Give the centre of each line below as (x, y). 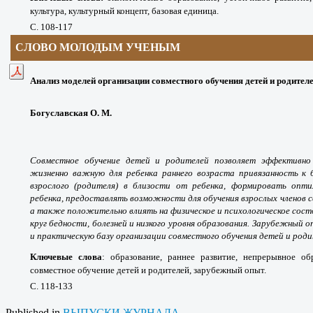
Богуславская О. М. (71, 112)
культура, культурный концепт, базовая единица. (124, 10)
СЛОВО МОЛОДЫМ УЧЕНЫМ (98, 47)
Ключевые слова (66, 256)
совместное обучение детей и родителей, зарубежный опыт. (148, 270)
